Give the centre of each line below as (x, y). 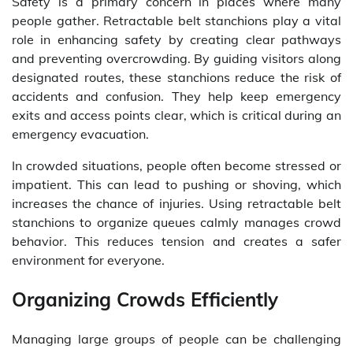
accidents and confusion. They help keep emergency (176, 97)
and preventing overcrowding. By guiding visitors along (176, 59)
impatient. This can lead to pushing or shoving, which (176, 185)
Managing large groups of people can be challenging (176, 339)
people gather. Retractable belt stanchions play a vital (176, 21)
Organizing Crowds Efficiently (145, 300)
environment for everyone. (88, 260)
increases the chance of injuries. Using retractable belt (176, 204)
